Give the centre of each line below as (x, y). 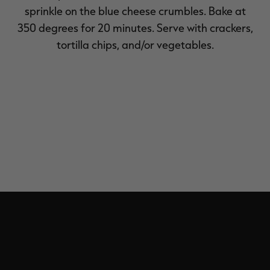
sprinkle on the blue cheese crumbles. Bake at (135, 11)
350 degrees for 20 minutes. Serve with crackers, (135, 28)
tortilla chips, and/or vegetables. (135, 45)
